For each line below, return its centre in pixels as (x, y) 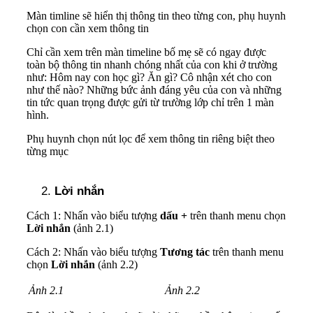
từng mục (48, 151)
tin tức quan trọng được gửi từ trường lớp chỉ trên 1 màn (150, 102)
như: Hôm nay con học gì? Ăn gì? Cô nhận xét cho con (149, 77)
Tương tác (185, 252)
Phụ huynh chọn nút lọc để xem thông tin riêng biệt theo (151, 138)
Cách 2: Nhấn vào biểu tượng (93, 252)
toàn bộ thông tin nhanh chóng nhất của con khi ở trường (152, 64)
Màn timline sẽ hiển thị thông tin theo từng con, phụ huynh (156, 15)
